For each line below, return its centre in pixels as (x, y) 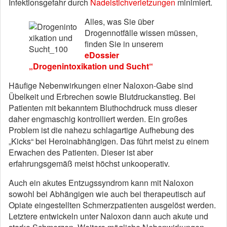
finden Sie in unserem (124, 44)
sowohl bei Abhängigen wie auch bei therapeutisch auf (107, 194)
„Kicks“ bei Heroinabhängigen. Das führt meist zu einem (109, 141)
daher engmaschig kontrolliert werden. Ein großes (98, 119)
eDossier (102, 55)
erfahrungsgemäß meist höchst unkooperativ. (89, 163)
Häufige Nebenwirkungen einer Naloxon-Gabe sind (101, 85)
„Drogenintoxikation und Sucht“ (91, 66)
